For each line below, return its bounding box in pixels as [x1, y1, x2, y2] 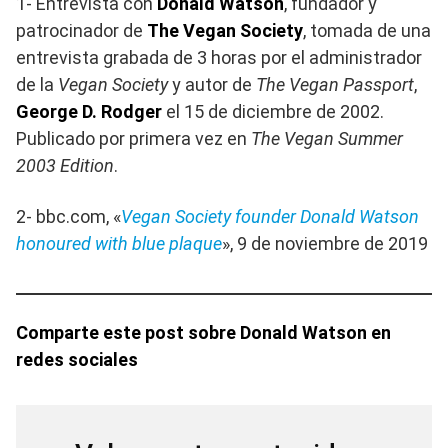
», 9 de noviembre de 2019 [222, 233, 428, 255]
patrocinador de [16, 20, 147, 42]
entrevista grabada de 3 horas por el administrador [16, 47, 422, 69]
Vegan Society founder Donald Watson [121, 206, 419, 228]
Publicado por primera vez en [16, 128, 251, 150]
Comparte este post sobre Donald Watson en [16, 322, 391, 344]
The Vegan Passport [256, 74, 414, 96]
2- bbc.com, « [16, 206, 121, 228]
